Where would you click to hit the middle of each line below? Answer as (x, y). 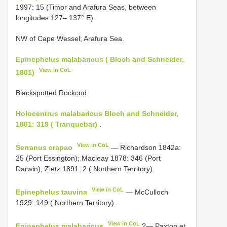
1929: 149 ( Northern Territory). (66, 202)
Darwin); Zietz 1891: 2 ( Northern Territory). (85, 169)
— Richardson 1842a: (145, 147)
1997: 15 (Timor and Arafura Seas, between (86, 7)
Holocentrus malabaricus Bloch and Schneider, (97, 114)
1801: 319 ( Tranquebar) (56, 124)
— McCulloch (146, 192)
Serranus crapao (44, 147)
